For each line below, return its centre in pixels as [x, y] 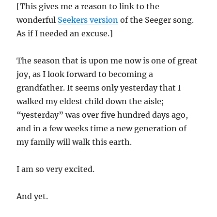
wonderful [37, 20]
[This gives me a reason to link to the [88, 6]
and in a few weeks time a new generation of [102, 128]
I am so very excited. [56, 169]
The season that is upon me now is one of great [107, 61]
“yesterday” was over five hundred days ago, [102, 115]
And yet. [32, 196]
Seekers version [88, 20]
